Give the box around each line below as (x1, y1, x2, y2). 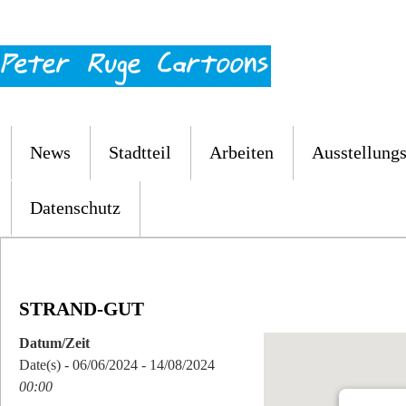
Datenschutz (30, 198, 121, 217)
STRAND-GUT (19, 298, 144, 320)
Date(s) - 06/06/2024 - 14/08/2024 (19, 357, 215, 372)
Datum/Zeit (19, 335, 90, 351)
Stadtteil (109, 142, 171, 162)
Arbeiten (209, 142, 274, 162)
